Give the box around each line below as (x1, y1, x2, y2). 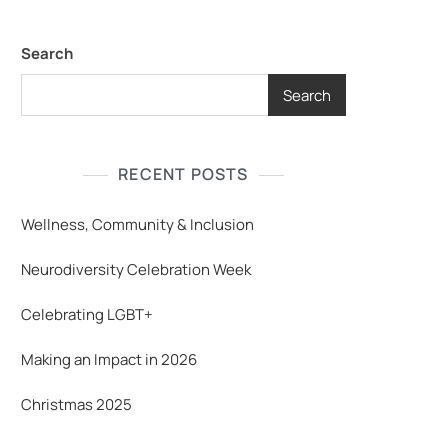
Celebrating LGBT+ (21, 304, 153, 325)
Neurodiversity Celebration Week (21, 259, 251, 280)
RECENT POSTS (118, 163, 249, 185)
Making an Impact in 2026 (21, 349, 197, 370)
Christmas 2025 (21, 394, 132, 415)
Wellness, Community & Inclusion (21, 214, 254, 235)
